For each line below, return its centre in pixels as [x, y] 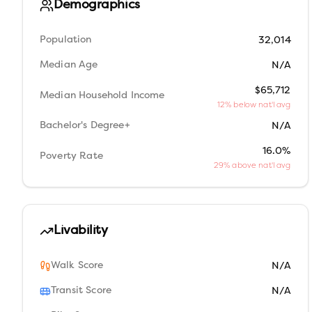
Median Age [69, 65]
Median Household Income [102, 95]
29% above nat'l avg [252, 165]
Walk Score [77, 266]
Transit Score [81, 291]
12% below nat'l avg [254, 104]
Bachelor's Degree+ [85, 126]
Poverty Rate [71, 156]
